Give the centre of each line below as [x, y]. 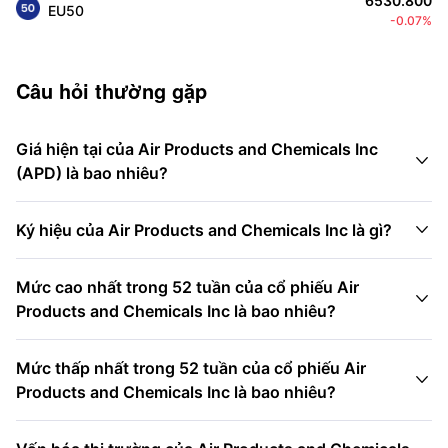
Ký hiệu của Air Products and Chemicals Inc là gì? [204, 230]
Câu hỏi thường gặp [111, 90]
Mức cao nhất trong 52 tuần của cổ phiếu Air [187, 287]
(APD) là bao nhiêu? [92, 173]
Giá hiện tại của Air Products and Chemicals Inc [197, 149]
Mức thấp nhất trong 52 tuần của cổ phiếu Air [191, 368]
